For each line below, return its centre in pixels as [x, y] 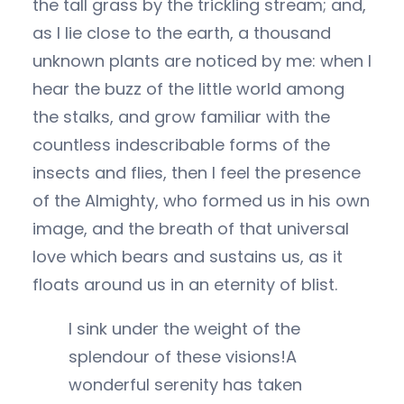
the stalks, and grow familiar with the [181, 116]
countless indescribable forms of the [181, 144]
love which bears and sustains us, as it [188, 256]
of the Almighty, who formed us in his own [201, 200]
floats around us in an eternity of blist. [185, 284]
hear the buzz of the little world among [188, 88]
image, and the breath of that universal [191, 228]
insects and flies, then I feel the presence [197, 172]
